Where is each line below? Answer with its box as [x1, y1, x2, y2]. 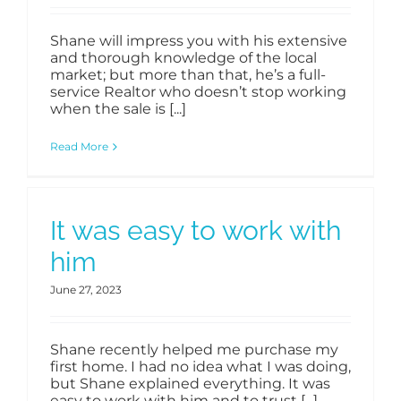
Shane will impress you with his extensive [50, 32, 347, 50]
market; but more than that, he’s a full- [50, 66, 326, 84]
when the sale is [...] [50, 100, 186, 118]
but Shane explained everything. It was [50, 375, 330, 393]
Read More [50, 140, 108, 154]
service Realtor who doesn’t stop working [50, 83, 346, 101]
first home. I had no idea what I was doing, [50, 358, 351, 376]
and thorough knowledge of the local [50, 49, 317, 67]
